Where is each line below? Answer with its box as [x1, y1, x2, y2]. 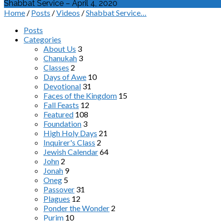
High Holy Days [43, 128, 97, 138]
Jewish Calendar [43, 147, 98, 156]
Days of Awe [43, 72, 86, 81]
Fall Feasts [43, 100, 79, 110]
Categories [24, 35, 61, 44]
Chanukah [43, 53, 77, 63]
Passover [43, 184, 74, 194]
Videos [56, 8, 80, 17]
